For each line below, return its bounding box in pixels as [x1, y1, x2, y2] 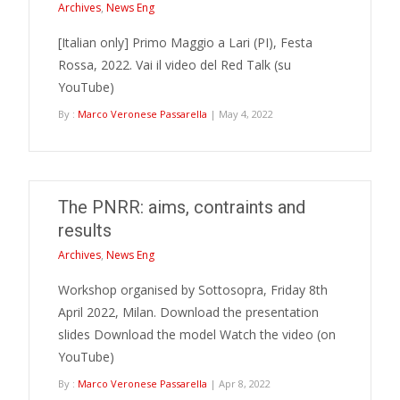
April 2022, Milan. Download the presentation [58, 304, 319, 321]
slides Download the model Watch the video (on [58, 326, 336, 343]
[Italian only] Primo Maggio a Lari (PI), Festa [58, 34, 312, 51]
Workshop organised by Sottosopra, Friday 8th [58, 281, 328, 298]
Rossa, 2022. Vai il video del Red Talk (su [58, 56, 291, 73]
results [58, 220, 112, 241]
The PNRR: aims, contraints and [58, 196, 305, 218]
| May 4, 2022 [207, 107, 273, 121]
